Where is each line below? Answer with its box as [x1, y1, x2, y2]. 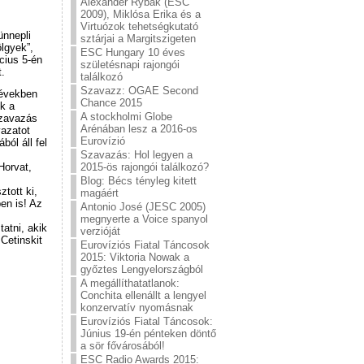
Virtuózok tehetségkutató [80, 20, 198, 32]
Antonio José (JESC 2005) [80, 201, 206, 213]
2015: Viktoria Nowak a [80, 251, 189, 263]
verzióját [80, 225, 120, 237]
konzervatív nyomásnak [80, 301, 193, 314]
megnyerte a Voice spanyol [80, 213, 208, 225]
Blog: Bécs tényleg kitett [80, 175, 197, 187]
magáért [80, 187, 119, 199]
